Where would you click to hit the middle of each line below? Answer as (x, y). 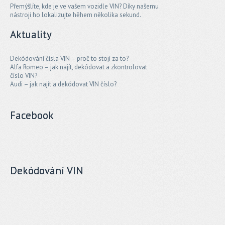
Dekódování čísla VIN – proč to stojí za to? (69, 58)
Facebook (32, 115)
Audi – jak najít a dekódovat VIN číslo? (63, 84)
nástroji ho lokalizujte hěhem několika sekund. (76, 15)
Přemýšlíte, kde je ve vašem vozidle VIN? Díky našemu (84, 6)
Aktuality (31, 34)
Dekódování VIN (47, 170)
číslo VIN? (24, 75)
